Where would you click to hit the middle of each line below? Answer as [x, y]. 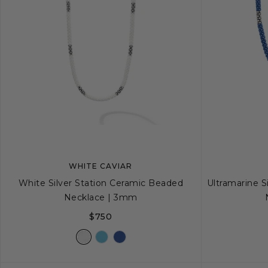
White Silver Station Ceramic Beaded [101, 183]
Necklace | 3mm [100, 197]
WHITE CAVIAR [101, 166]
